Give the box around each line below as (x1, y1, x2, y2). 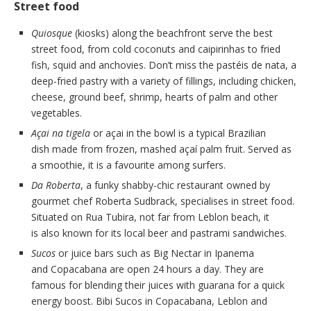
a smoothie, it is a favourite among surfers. (31, 158, 226, 172)
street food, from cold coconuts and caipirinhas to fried (31, 42, 280, 56)
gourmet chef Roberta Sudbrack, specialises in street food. (31, 194, 294, 208)
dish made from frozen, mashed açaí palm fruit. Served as (31, 142, 292, 156)
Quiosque (31, 26, 72, 40)
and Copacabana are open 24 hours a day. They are (31, 262, 264, 276)
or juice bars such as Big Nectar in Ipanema (56, 246, 254, 260)
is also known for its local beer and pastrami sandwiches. (31, 226, 287, 240)
